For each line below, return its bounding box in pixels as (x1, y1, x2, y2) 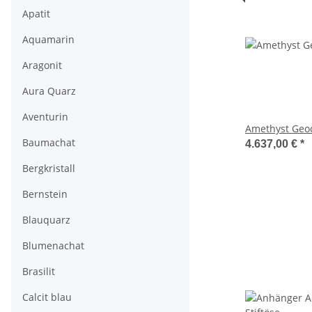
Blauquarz (22, 213, 70, 226)
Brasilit (22, 265, 55, 278)
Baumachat (22, 136, 75, 149)
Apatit (22, 7, 50, 20)
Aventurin (22, 110, 68, 123)
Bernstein (22, 187, 68, 201)
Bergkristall (22, 162, 75, 175)
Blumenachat (22, 239, 84, 252)
